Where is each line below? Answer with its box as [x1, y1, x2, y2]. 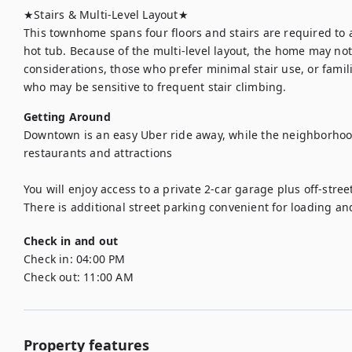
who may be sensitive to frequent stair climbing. [24, 79, 287, 94]
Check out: [24, 269, 80, 284]
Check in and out [24, 233, 119, 248]
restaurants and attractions [24, 145, 176, 160]
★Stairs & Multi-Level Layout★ [24, 7, 189, 22]
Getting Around [24, 109, 111, 124]
